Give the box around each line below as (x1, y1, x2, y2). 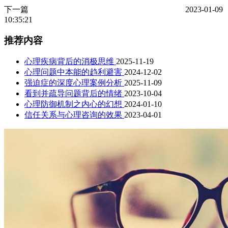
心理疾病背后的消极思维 (24, 57, 114, 66)
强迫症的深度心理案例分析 (24, 78, 122, 88)
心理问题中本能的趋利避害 (24, 68, 122, 77)
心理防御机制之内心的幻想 (24, 100, 122, 109)
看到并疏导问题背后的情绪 (24, 89, 122, 98)
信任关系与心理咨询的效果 (24, 110, 122, 120)
